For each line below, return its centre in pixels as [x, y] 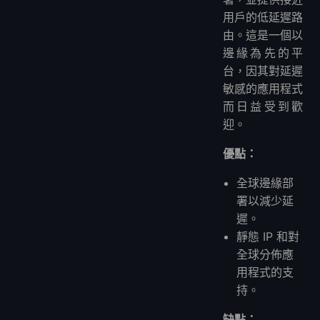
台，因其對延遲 [263, 71]
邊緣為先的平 [263, 53]
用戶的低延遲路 [263, 17]
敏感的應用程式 [263, 89]
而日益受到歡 [263, 107]
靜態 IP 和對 [268, 237]
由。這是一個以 [263, 35]
